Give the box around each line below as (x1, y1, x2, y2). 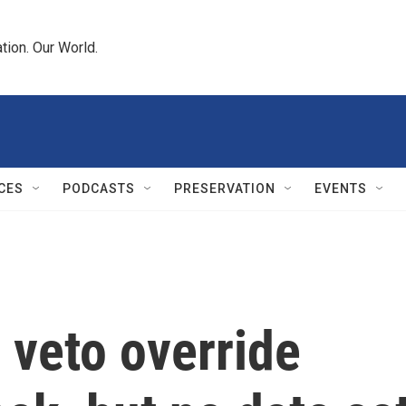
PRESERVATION (174, 181, 275, 196)
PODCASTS (63, 181, 135, 196)
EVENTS (314, 181, 367, 196)
